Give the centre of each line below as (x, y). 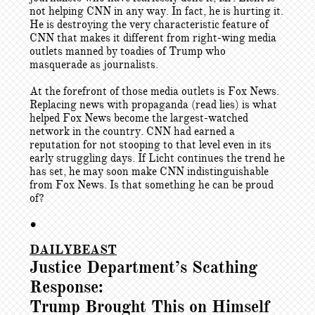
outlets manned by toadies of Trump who (128, 51)
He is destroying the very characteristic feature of (149, 25)
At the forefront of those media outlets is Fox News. (154, 91)
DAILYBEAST (73, 250)
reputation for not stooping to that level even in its (150, 145)
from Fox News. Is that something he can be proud (152, 185)
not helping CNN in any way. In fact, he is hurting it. (156, 11)
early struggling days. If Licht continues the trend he (157, 158)
